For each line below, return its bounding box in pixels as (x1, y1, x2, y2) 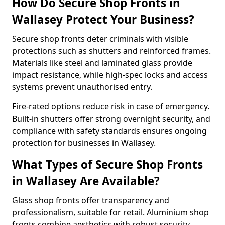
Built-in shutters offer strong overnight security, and (12, 113, 210, 124)
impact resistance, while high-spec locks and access (12, 69, 208, 80)
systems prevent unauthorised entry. (12, 81, 152, 92)
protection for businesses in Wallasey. (12, 137, 156, 148)
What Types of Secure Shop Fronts (12, 157, 203, 172)
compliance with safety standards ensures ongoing (12, 125, 207, 136)
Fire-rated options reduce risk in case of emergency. (12, 101, 209, 112)
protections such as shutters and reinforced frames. (12, 45, 211, 56)
